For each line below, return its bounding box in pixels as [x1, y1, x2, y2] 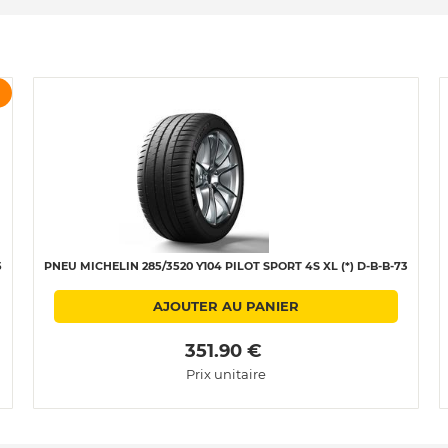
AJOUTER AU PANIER [153, 297, 299, 314]
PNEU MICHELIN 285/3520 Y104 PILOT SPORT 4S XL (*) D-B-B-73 [44, 258, 408, 273]
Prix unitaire [186, 365, 266, 382]
